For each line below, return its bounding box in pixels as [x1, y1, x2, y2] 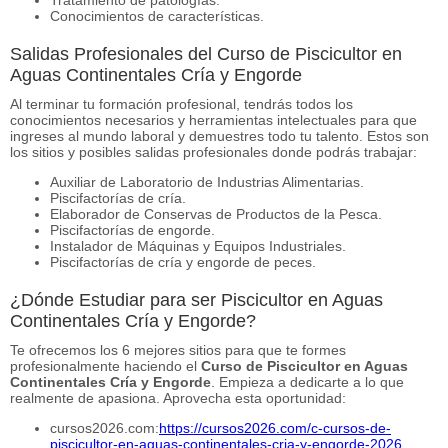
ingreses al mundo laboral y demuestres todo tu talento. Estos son [10, 127, 429, 144]
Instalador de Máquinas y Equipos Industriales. [50, 237, 346, 254]
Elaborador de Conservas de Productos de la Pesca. [50, 205, 382, 222]
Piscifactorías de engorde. [50, 221, 215, 238]
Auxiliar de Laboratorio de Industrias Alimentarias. [50, 173, 364, 190]
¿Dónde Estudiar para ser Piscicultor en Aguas [10, 289, 383, 310]
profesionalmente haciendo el [10, 357, 201, 374]
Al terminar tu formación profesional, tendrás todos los [10, 95, 353, 112]
